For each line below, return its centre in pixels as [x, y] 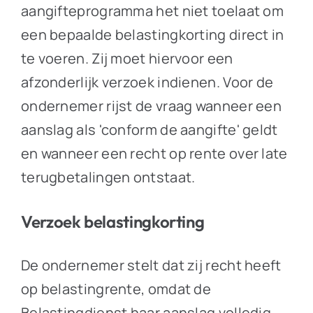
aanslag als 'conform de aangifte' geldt [149, 130]
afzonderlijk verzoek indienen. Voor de [147, 82]
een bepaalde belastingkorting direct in [152, 35]
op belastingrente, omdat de [116, 289]
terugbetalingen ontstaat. [109, 177]
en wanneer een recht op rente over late [154, 153]
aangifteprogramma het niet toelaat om [152, 11]
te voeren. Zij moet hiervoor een [127, 58]
